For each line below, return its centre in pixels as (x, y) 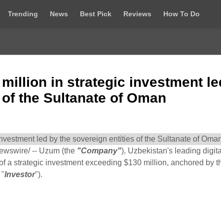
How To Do (182, 14)
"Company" (99, 151)
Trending (23, 14)
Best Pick (96, 14)
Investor (20, 174)
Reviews (137, 14)
